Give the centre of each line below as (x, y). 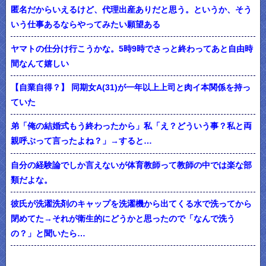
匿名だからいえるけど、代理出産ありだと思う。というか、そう (131, 10)
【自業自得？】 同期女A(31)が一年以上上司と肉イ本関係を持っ (131, 88)
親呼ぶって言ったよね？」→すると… (81, 141)
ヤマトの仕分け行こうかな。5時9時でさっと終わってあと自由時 (132, 48)
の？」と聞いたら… (48, 234)
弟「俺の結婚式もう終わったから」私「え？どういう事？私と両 (131, 126)
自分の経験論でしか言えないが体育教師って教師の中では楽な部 (131, 165)
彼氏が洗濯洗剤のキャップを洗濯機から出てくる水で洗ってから (131, 204)
